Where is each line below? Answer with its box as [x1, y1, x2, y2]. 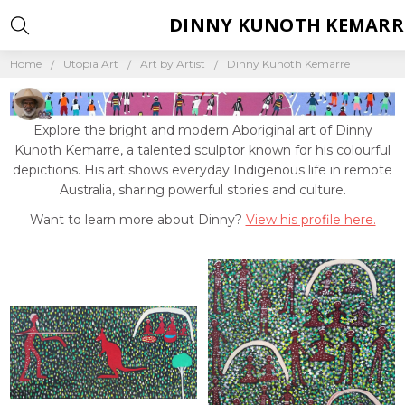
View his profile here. [245, 211, 376, 228]
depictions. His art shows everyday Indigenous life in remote [13, 161, 392, 178]
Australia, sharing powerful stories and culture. [59, 181, 346, 198]
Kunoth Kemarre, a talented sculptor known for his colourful [14, 141, 391, 158]
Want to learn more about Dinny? [29, 211, 246, 228]
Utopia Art [63, 56, 119, 71]
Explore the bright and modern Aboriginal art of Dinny [33, 121, 372, 138]
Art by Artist [140, 56, 206, 71]
